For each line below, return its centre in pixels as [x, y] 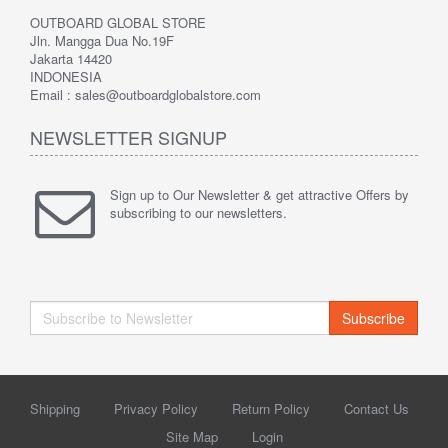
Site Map [191, 436]
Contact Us [376, 408]
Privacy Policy [155, 408]
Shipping [54, 408]
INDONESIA [66, 76]
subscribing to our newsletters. [198, 212]
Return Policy [270, 408]
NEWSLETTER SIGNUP [128, 136]
